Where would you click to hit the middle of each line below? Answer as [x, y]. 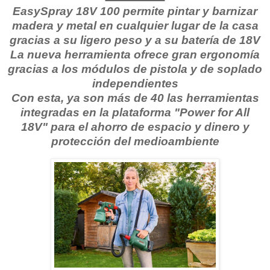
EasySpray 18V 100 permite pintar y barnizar [135, 11]
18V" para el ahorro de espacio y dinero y [135, 127]
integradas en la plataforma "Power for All [135, 113]
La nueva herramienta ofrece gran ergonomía [135, 55]
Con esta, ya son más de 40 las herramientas [135, 98]
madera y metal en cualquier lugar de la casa [135, 26]
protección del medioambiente [135, 142]
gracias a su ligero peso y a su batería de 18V [135, 40]
